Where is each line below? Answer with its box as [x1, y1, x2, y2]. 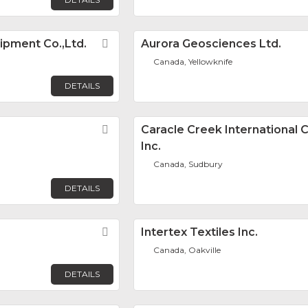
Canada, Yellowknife [153, 56, 233, 67]
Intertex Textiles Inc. [141, 225, 258, 239]
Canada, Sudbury [153, 159, 223, 170]
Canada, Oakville [153, 245, 221, 256]
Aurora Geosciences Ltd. [141, 37, 281, 51]
